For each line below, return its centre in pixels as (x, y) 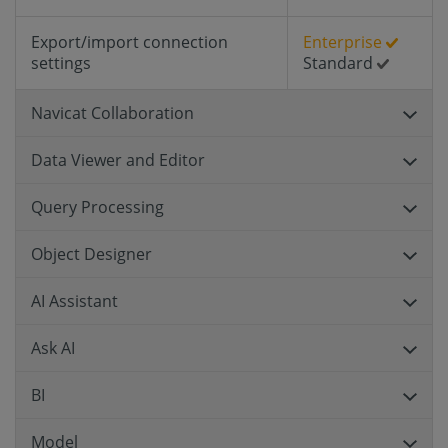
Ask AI (53, 348)
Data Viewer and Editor (118, 160)
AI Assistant (74, 301)
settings (61, 63)
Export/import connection (129, 42)
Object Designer (91, 254)
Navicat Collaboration (112, 113)
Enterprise (344, 42)
